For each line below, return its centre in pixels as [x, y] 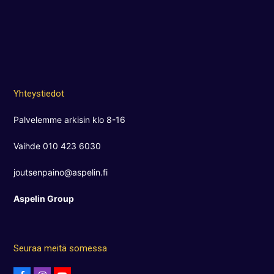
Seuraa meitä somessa [61, 248]
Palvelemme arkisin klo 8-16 [70, 119]
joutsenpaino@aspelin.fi [61, 172]
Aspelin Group [44, 198]
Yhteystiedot [39, 93]
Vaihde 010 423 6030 [57, 146]
